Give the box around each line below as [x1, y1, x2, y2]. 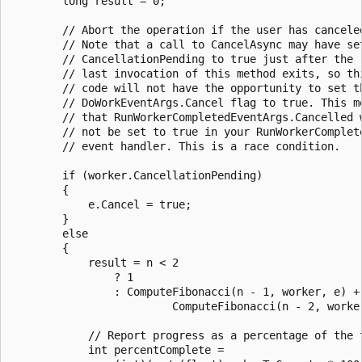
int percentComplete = [11, 343, 224, 356]
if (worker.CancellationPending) [11, 168, 263, 182]
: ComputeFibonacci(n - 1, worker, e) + [11, 284, 360, 298]
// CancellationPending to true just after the [11, 52, 353, 65]
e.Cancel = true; [11, 197, 192, 211]
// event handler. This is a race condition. [11, 139, 340, 153]
